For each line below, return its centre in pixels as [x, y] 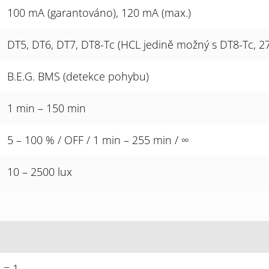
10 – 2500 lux [40, 172]
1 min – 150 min [47, 108]
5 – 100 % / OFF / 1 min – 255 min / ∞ [98, 140]
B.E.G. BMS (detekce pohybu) [78, 76]
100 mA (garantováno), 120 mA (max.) [99, 13]
